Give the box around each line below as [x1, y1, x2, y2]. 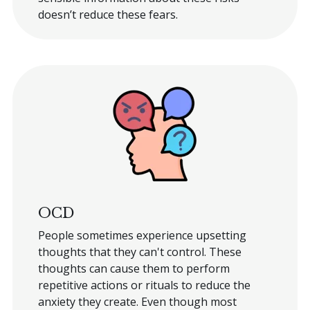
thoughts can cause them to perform [37, 260, 230, 276]
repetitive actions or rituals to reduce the [37, 277, 250, 293]
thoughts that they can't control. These [37, 244, 241, 259]
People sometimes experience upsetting [37, 227, 246, 243]
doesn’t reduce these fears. [37, 6, 178, 22]
